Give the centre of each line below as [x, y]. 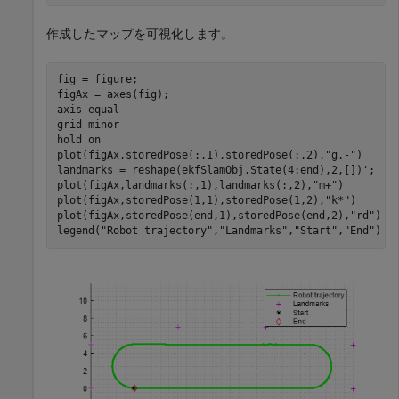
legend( [78, 231]
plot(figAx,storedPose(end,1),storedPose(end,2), [203, 216]
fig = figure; [97, 80]
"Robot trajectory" [156, 231]
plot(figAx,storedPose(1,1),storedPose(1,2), [191, 201]
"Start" [315, 231]
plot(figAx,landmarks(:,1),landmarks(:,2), [184, 186]
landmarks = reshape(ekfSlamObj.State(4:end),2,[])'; [216, 171]
